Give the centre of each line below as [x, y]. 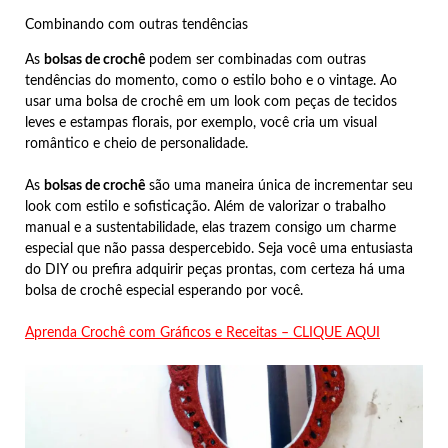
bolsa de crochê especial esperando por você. [164, 290]
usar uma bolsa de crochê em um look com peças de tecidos [211, 101]
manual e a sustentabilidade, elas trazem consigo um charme [210, 227]
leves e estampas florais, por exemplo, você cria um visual [201, 122]
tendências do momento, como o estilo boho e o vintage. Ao [211, 80]
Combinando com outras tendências [136, 24]
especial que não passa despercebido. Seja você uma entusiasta [219, 248]
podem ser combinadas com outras [255, 59]
